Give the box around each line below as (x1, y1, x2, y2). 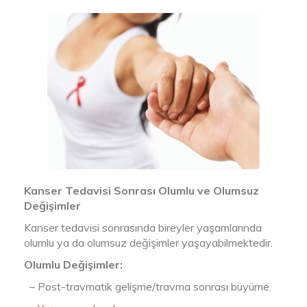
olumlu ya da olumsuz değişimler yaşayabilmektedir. (24, 236, 273, 250)
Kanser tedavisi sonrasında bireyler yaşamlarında (24, 221, 262, 235)
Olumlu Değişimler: (24, 258, 123, 272)
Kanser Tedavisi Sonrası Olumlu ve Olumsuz (24, 184, 259, 198)
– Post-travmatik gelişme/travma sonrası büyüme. (24, 280, 271, 294)
